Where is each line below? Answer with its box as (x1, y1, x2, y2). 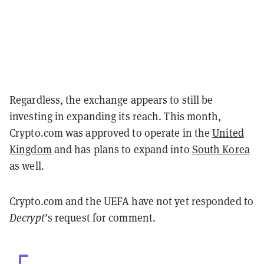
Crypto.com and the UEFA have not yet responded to (9, 194, 253, 208)
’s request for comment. (44, 210, 156, 225)
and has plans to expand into (51, 142, 192, 156)
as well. (9, 159, 44, 173)
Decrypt (9, 210, 45, 225)
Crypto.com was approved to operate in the (9, 126, 213, 140)
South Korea (192, 142, 250, 156)
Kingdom (9, 142, 52, 156)
